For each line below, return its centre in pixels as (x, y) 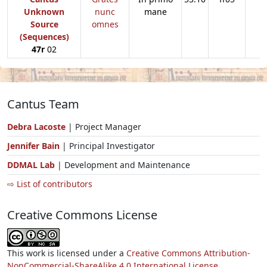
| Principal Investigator (108, 145)
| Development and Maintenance (122, 164)
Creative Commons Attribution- (188, 253)
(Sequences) (44, 36)
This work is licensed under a (67, 253)
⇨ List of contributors (50, 184)
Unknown (44, 11)
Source (44, 24)
